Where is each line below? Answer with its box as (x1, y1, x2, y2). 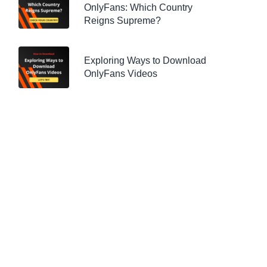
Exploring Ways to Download (84, 55, 206, 66)
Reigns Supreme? (84, 15, 161, 26)
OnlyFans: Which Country (84, 2, 193, 13)
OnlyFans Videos (84, 69, 157, 79)
